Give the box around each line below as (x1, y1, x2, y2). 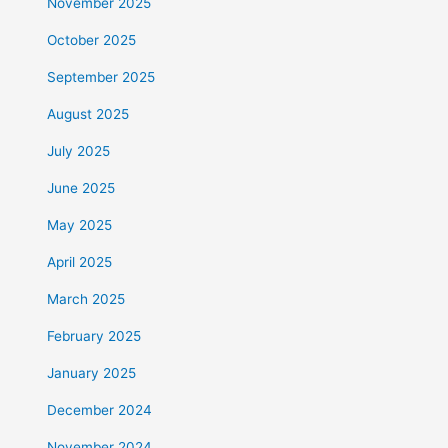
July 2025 (47, 143, 111, 160)
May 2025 (47, 217, 113, 234)
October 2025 (47, 32, 137, 49)
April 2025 (47, 254, 113, 271)
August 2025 (47, 106, 130, 123)
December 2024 (47, 402, 153, 419)
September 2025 (47, 69, 156, 86)
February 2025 (47, 328, 142, 345)
